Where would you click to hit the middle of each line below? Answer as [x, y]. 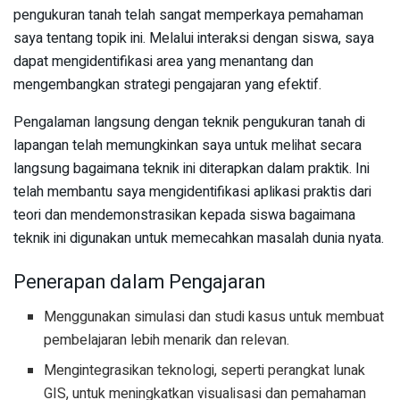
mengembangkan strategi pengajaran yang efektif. [167, 84]
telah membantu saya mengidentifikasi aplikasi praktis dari [192, 192]
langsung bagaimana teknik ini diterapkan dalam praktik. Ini [192, 168]
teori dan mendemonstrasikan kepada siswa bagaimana [184, 215]
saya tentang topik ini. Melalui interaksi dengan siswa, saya [194, 38]
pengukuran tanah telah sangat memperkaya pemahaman [188, 15]
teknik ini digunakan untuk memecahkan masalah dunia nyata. [199, 238]
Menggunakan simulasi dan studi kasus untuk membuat [214, 317]
